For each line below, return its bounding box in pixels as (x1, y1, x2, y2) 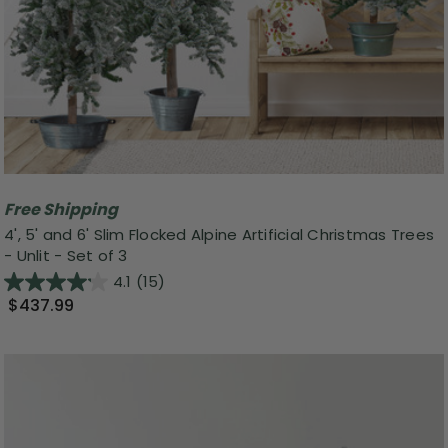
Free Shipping (4, 197, 118, 221)
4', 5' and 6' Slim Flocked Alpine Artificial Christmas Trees (4, 224, 434, 246)
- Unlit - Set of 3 (4, 245, 128, 267)
